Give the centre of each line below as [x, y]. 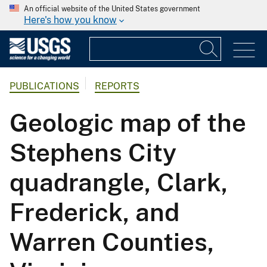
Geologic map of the [128, 123]
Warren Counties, [112, 242]
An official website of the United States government [112, 9]
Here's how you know [70, 20]
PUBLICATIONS [44, 86]
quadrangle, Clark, [119, 182]
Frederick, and [94, 212]
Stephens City [93, 153]
